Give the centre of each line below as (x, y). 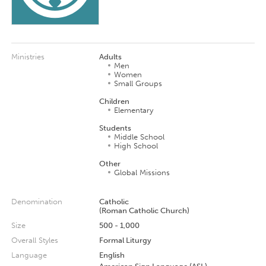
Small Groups (138, 83)
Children (114, 101)
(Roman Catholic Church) (144, 210)
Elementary (133, 110)
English (112, 255)
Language (29, 255)
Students (115, 128)
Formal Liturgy (125, 240)
